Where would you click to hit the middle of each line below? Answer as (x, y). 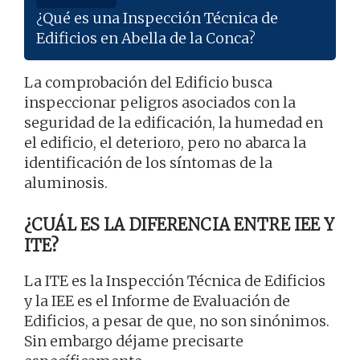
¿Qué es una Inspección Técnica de (157, 18)
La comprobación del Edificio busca (148, 83)
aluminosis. (66, 183)
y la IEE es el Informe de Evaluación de (157, 301)
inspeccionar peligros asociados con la (160, 103)
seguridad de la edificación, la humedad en (174, 123)
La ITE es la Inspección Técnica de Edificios (175, 281)
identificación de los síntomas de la (148, 163)
